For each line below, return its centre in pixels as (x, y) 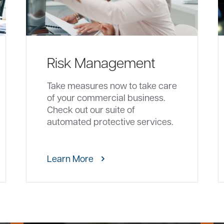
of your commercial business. (106, 97)
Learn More (70, 158)
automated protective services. (110, 121)
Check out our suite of (91, 109)
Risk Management (101, 62)
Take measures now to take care (112, 85)
